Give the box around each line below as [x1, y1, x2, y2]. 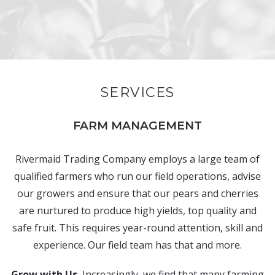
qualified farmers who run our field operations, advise [14, 169, 261, 183]
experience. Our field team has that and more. [33, 238, 242, 252]
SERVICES [100, 84, 175, 101]
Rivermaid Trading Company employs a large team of [15, 152, 260, 166]
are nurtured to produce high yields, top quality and [18, 204, 257, 217]
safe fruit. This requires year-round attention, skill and [12, 221, 263, 234]
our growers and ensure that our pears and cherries [17, 187, 258, 200]
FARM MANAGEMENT [73, 118, 202, 133]
